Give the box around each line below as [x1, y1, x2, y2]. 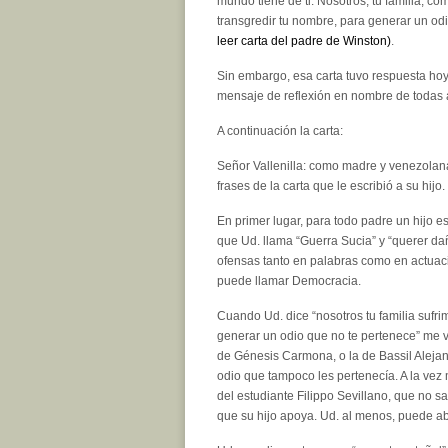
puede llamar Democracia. [217, 273, 361, 288]
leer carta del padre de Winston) [217, 33, 391, 48]
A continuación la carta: [217, 123, 343, 138]
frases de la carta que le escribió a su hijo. [217, 178, 445, 193]
